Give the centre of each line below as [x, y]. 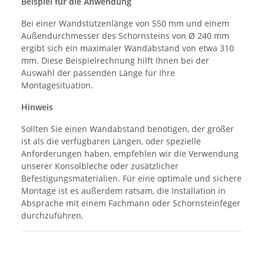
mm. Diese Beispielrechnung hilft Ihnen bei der [115, 60]
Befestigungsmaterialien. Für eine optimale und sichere [131, 178]
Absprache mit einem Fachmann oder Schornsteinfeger [131, 203]
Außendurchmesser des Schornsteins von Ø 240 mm [125, 35]
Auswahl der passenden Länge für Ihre [98, 72]
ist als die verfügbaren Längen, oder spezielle [111, 141]
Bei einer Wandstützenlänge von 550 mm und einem [125, 23]
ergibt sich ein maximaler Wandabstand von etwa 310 [128, 48]
